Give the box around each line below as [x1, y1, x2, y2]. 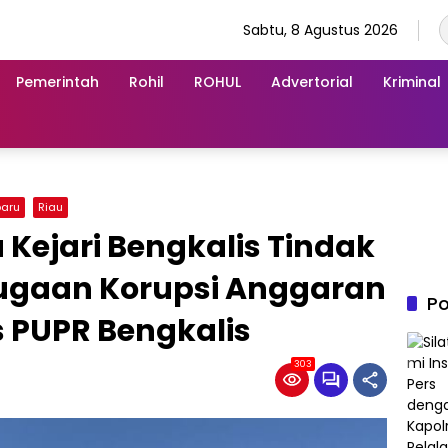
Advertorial [271, 71, 353, 92]
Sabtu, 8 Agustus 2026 [243, 19, 398, 40]
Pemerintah [16, 71, 99, 92]
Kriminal [383, 71, 441, 92]
